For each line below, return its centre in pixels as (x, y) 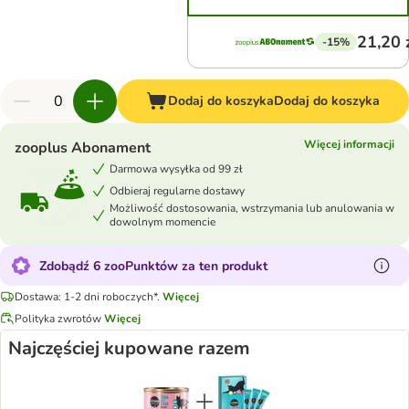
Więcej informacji (349, 144)
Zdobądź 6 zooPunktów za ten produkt (153, 266)
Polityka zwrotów (58, 318)
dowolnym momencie (163, 222)
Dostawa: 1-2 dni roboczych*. (87, 296)
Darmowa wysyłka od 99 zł (176, 168)
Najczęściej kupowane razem (129, 348)
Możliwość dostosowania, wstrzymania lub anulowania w (252, 208)
